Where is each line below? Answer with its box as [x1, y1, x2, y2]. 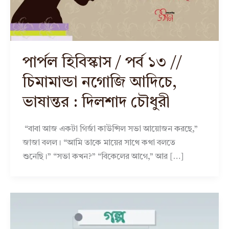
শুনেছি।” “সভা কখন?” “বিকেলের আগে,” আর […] [22, 153, 184, 162]
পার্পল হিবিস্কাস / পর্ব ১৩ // [22, 55, 182, 71]
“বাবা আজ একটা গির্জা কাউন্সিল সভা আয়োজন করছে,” [22, 125, 198, 134]
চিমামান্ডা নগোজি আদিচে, [22, 75, 177, 90]
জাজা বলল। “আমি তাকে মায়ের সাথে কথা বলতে [22, 139, 175, 148]
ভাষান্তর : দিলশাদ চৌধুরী [22, 95, 170, 110]
